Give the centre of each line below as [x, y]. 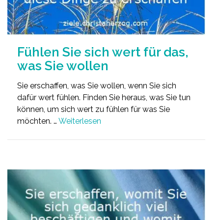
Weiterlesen [80, 121]
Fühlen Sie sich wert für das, [103, 52]
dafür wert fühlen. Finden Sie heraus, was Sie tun [104, 98]
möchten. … [38, 121]
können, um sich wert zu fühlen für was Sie [94, 110]
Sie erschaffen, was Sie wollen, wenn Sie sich [97, 86]
